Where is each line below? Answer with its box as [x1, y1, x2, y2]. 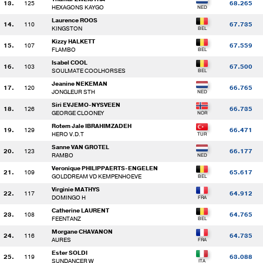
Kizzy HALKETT [52, 37, 95, 45]
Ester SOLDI [52, 248, 87, 257]
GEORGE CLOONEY [52, 109, 104, 117]
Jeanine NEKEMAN [52, 79, 107, 87]
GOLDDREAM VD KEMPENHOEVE [52, 172, 141, 180]
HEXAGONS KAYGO [52, 3, 104, 11]
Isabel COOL [52, 58, 87, 66]
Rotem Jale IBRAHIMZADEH [52, 122, 131, 130]
